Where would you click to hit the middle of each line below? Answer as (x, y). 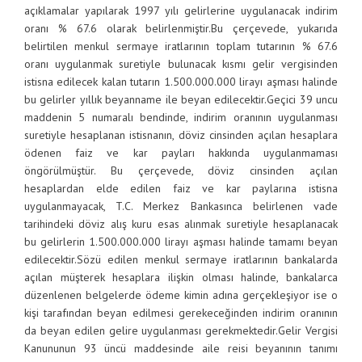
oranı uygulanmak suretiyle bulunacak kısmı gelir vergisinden (181, 64)
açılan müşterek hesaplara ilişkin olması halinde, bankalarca (181, 277)
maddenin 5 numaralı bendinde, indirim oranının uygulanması (181, 117)
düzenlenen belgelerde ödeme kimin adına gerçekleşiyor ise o (181, 295)
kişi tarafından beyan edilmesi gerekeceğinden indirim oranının (181, 313)
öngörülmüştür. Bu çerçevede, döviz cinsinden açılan (181, 170)
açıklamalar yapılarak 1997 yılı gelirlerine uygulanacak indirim (181, 11)
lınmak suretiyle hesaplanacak (264, 224)
